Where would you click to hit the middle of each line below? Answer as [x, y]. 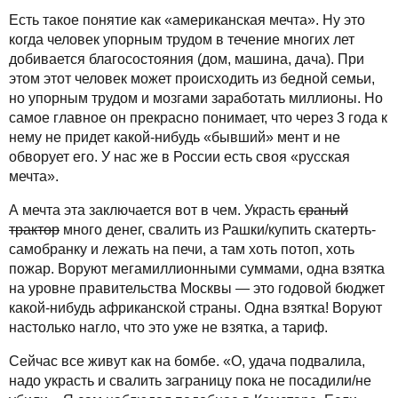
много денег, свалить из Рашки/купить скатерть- [218, 230]
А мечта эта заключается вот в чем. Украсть [154, 210]
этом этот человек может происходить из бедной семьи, [192, 79]
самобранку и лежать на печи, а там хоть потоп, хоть [182, 249]
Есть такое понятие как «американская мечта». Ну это [187, 20]
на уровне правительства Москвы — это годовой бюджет [197, 288]
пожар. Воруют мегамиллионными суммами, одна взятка [197, 269]
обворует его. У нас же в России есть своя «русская [179, 157]
